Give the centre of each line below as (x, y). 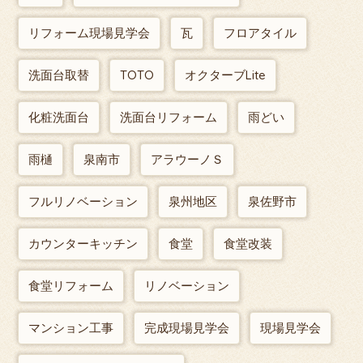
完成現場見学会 (187, 328)
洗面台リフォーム (169, 117)
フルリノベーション (83, 202)
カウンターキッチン (83, 244)
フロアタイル (261, 33)
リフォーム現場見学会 (90, 33)
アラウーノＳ (188, 160)
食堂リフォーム (71, 286)
